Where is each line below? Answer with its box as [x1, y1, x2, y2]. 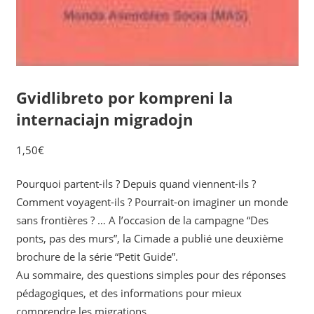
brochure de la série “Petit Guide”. [15, 250, 178, 264]
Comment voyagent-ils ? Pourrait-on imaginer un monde [15, 195, 288, 210]
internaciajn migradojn [15, 108, 193, 130]
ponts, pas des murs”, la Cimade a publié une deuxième [15, 231, 283, 246]
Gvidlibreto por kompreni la [15, 86, 233, 108]
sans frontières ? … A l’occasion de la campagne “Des [15, 213, 268, 228]
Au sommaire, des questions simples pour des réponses [15, 268, 286, 282]
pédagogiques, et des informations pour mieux [15, 286, 242, 301]
